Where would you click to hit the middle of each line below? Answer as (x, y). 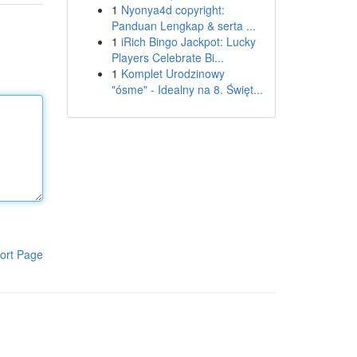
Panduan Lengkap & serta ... (183, 25)
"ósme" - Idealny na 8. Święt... (187, 89)
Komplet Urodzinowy (173, 73)
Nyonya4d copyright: (173, 10)
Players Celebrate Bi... (167, 57)
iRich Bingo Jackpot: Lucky (188, 41)
